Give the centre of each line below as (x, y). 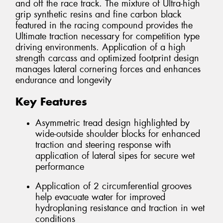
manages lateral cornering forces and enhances (108, 69)
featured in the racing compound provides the (104, 26)
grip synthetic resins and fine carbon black (98, 15)
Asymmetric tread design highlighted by (112, 123)
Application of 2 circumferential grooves (113, 186)
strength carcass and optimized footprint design (107, 58)
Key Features (51, 102)
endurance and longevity (63, 80)
